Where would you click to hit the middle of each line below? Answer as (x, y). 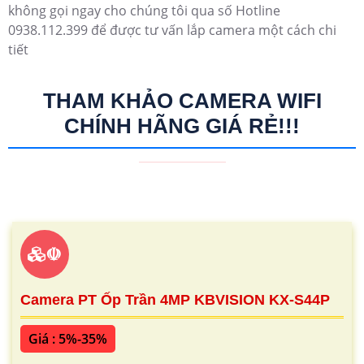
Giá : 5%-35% (68, 339)
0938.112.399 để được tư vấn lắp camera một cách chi (172, 30)
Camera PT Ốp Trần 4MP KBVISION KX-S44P (175, 300)
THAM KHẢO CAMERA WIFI (182, 101)
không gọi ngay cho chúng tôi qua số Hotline (144, 11)
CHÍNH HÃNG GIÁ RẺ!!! (182, 126)
